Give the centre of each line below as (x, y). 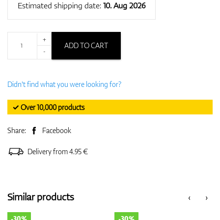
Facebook (57, 130)
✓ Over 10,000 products (48, 107)
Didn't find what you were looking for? (64, 84)
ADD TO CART (86, 45)
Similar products (41, 196)
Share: (17, 130)
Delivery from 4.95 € (58, 151)
